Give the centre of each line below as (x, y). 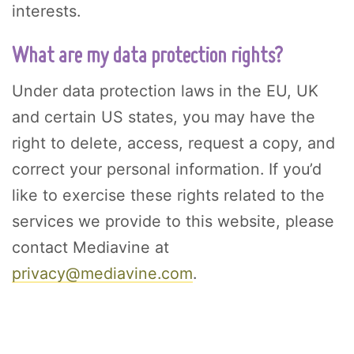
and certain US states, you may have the (164, 117)
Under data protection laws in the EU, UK (165, 91)
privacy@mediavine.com (102, 274)
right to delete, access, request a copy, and (173, 143)
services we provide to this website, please (173, 222)
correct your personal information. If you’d (167, 169)
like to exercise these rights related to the (168, 196)
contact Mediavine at (90, 248)
